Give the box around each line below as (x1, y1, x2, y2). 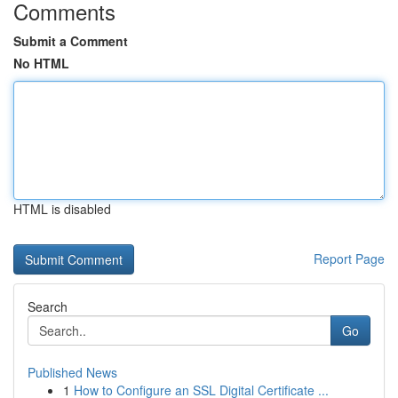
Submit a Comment (13, 32, 128, 50)
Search (28, 298, 68, 315)
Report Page (314, 250, 385, 267)
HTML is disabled (13, 200, 111, 218)
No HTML (13, 54, 69, 72)
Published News (28, 363, 117, 381)
